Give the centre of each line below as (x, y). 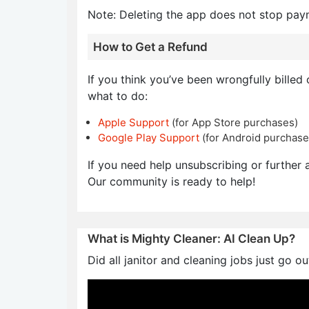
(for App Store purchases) (233, 122)
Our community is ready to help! (171, 181)
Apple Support (133, 122)
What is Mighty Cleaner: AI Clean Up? (191, 239)
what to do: (118, 96)
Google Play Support (149, 138)
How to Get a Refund (150, 47)
